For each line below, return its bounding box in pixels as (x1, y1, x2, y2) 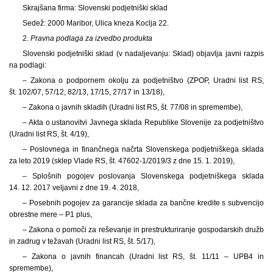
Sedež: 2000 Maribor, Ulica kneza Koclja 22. (22, 18, 169, 27)
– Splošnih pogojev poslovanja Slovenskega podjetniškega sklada (22, 171, 264, 180)
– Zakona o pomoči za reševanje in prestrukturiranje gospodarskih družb (22, 225, 264, 234)
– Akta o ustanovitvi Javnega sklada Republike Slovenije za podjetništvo (22, 118, 264, 127)
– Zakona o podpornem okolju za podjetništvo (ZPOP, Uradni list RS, (22, 76, 264, 85)
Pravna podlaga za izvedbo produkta (30, 34, 152, 43)
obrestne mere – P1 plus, (9, 210, 92, 219)
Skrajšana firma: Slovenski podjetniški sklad (22, 3, 168, 12)
